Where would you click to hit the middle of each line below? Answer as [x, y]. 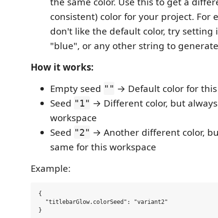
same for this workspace [103, 147]
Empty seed [77, 88]
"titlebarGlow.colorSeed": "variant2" [103, 202]
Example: [51, 168]
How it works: [62, 67]
